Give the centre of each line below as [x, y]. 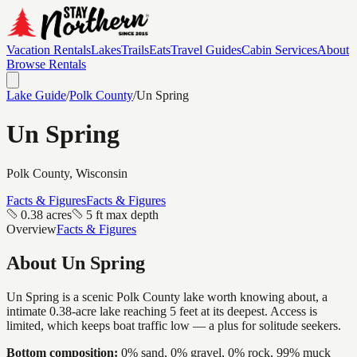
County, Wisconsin [78, 173]
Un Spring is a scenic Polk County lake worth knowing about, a [167, 296]
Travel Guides [206, 50]
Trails [135, 50]
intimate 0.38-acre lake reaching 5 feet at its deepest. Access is [162, 311]
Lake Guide [36, 95]
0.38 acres [46, 214]
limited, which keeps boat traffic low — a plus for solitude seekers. [174, 325]
